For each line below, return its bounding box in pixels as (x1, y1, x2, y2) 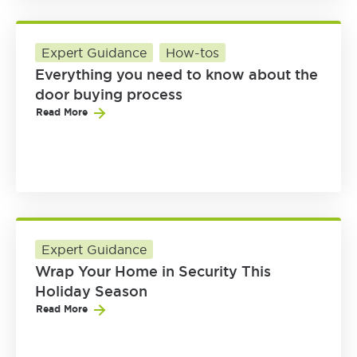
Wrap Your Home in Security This (35, 262, 271, 280)
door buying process (35, 85, 182, 104)
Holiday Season (35, 282, 147, 300)
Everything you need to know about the (35, 65, 318, 84)
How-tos (166, 45, 219, 61)
